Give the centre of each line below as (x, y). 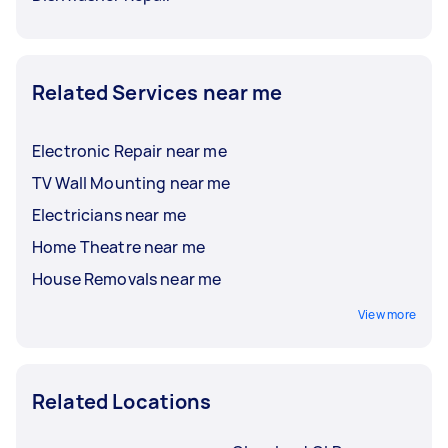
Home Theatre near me (118, 246)
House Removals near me (127, 278)
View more (386, 314)
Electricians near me (109, 214)
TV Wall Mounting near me (131, 182)
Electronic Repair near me (129, 150)
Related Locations (122, 401)
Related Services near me (157, 92)
